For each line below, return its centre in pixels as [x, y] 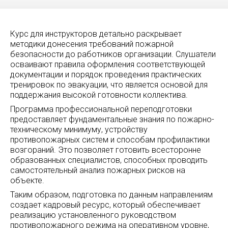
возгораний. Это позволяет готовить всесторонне [106, 150]
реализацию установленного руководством [93, 215]
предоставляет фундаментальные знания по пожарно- [112, 119]
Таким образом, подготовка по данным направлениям [111, 194]
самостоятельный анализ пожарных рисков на [98, 170]
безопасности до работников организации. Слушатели [113, 54]
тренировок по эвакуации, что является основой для [109, 84]
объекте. [27, 180]
